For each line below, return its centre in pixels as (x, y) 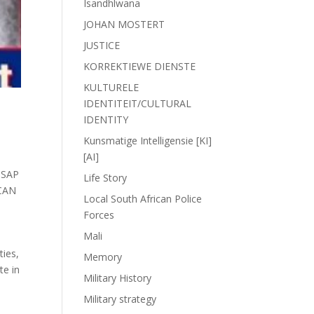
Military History (118, 278)
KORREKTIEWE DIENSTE (140, 66)
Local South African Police (143, 199)
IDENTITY (106, 120)
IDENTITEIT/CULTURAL (138, 103)
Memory (103, 257)
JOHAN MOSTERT (124, 24)
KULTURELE (111, 87)
